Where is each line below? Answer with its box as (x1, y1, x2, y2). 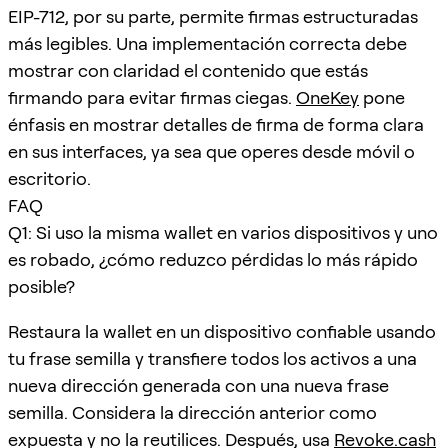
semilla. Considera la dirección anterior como (8, 401, 377, 423)
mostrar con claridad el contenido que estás (8, 59, 368, 81)
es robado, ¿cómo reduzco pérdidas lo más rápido (8, 248, 418, 270)
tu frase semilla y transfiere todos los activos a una (8, 347, 417, 369)
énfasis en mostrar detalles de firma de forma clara (8, 113, 424, 135)
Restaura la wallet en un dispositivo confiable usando (8, 320, 436, 342)
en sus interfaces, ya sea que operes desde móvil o (8, 140, 415, 162)
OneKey (296, 86, 359, 108)
